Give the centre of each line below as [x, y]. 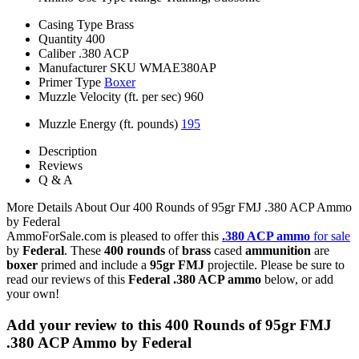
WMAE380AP [178, 67]
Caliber [57, 53]
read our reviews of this [67, 279]
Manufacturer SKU [87, 67]
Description [68, 151]
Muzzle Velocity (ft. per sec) [110, 96]
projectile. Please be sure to [274, 264]
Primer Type [70, 82]
